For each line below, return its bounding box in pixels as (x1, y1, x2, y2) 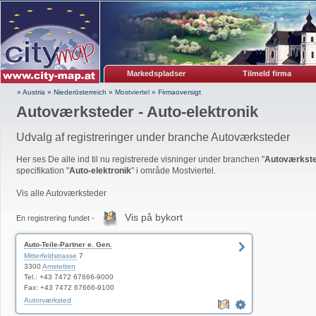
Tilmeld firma (243, 69, 291, 78)
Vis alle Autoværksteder (16, 188, 107, 198)
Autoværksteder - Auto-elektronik (16, 103, 258, 121)
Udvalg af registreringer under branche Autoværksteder (16, 131, 290, 143)
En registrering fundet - (16, 214, 97, 222)
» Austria (17, 88, 45, 96)
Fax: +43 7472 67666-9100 (24, 284, 114, 291)
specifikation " (16, 166, 69, 176)
